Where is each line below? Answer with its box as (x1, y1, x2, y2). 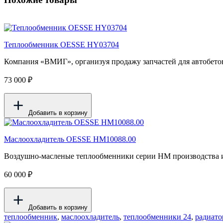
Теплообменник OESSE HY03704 (4, 40, 119, 49)
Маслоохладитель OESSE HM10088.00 (4, 135, 136, 144)
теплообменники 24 (123, 213, 191, 222)
